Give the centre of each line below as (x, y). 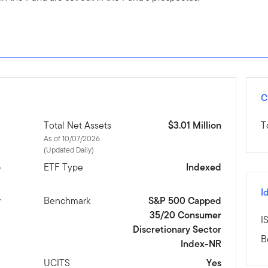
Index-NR (201, 243)
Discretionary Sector (177, 229)
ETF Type (64, 167)
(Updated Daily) (69, 150)
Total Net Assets (78, 125)
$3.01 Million (194, 125)
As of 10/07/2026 (72, 138)
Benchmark (67, 200)
